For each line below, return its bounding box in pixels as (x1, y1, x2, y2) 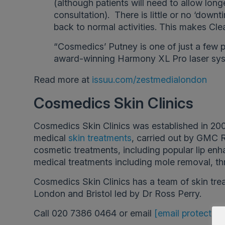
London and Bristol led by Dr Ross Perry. (34, 188, 202, 199)
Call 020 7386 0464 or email (34, 208, 155, 218)
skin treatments (68, 133, 132, 143)
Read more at (34, 74, 92, 85)
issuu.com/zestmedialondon (92, 74, 207, 85)
